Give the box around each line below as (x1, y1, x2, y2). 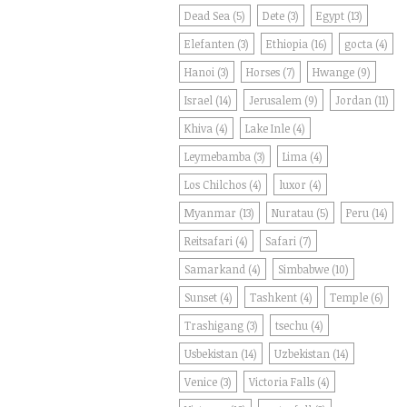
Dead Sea (184, 8, 230, 24)
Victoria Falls (249, 374, 314, 390)
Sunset (184, 290, 217, 305)
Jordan (335, 93, 372, 108)
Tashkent (250, 290, 297, 305)
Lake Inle (245, 121, 290, 136)
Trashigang (184, 318, 243, 333)
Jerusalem (249, 93, 302, 108)
